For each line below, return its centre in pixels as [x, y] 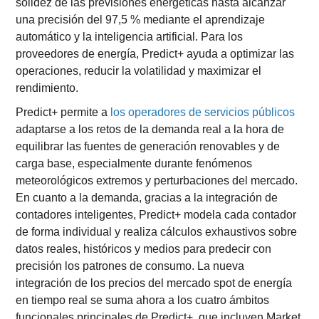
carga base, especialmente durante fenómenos [134, 163]
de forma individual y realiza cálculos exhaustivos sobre [157, 232]
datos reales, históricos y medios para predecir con [144, 249]
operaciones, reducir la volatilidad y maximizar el [139, 71]
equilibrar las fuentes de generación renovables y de [148, 146]
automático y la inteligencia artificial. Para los [130, 37]
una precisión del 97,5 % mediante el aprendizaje [141, 20]
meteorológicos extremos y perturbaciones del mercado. [157, 181]
